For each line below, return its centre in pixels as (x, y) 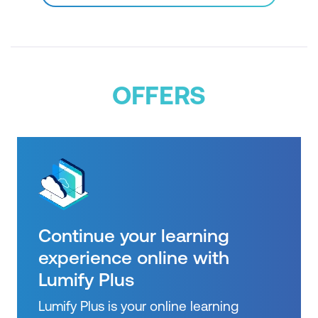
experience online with (134, 257)
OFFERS (159, 95)
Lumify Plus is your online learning (138, 306)
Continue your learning (134, 235)
